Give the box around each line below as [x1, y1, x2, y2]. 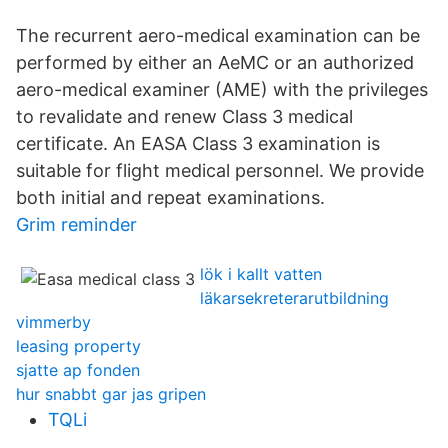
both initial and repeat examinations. [16, 187, 325, 208]
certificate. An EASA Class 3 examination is [16, 133, 380, 154]
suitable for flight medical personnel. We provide [16, 160, 424, 181]
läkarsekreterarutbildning [200, 288, 389, 308]
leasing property [16, 336, 141, 356]
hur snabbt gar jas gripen [16, 384, 206, 404]
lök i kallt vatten [200, 264, 322, 284]
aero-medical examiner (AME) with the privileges [16, 79, 428, 100]
